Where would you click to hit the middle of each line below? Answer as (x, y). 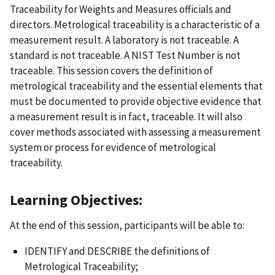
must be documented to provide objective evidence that (136, 101)
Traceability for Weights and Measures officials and (121, 9)
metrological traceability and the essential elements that (136, 86)
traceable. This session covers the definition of (111, 70)
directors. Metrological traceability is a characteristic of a (135, 24)
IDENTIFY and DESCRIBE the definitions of (117, 251)
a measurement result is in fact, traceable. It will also (126, 116)
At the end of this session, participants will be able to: (127, 225)
